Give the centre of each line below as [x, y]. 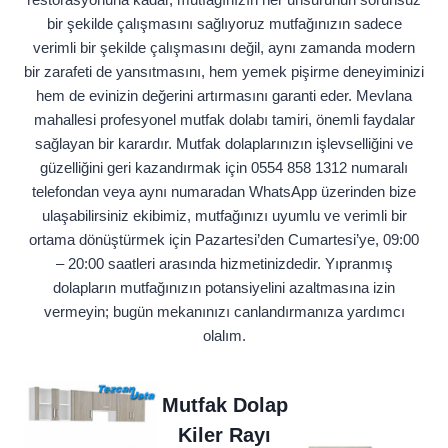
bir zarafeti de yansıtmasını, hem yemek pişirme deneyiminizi [224, 72]
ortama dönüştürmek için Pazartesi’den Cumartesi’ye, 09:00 [224, 240]
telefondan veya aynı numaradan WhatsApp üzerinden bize [224, 192]
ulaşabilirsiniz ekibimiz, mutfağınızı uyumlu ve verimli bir [224, 216]
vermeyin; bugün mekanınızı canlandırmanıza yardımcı [224, 312]
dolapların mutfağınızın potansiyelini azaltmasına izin [224, 288]
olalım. [224, 336]
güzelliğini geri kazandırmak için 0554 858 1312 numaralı [224, 168]
